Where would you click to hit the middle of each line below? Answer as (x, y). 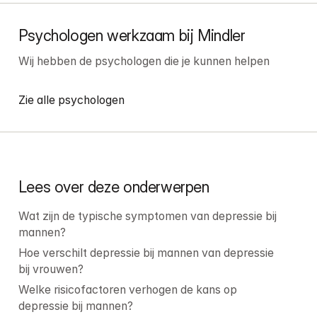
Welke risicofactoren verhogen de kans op (127, 290)
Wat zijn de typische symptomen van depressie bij (147, 216)
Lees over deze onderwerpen (114, 186)
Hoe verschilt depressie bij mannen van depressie (146, 253)
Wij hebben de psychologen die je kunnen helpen (144, 62)
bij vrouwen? (51, 269)
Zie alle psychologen (71, 100)
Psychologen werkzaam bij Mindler (132, 36)
